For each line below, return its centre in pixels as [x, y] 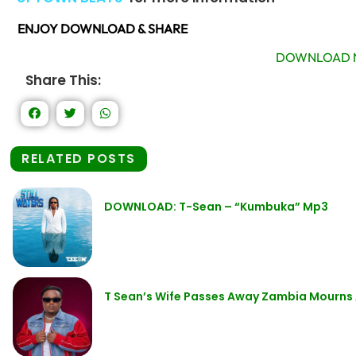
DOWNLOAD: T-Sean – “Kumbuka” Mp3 [216, 207]
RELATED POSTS [79, 159]
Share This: [63, 81]
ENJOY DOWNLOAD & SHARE [103, 29]
